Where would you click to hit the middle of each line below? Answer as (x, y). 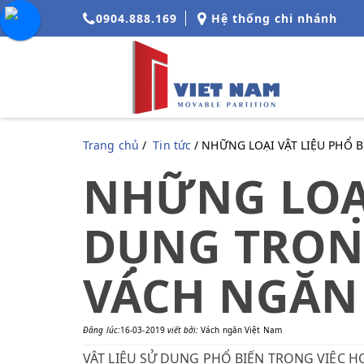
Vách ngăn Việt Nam (241, 330)
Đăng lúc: (102, 330)
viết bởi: (184, 330)
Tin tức (172, 145)
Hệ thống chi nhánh (273, 18)
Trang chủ (111, 145)
